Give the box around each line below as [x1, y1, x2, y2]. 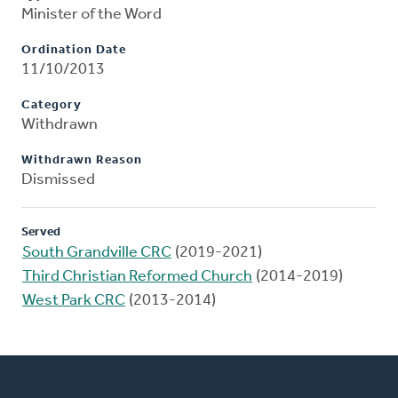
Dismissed [21, 171, 95, 189]
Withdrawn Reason [21, 154, 142, 168]
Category [21, 99, 82, 113]
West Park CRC [22, 292, 125, 310]
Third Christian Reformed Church [22, 268, 252, 286]
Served [21, 226, 60, 240]
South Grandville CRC [22, 244, 171, 262]
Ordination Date [21, 44, 126, 58]
